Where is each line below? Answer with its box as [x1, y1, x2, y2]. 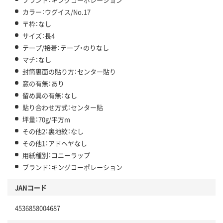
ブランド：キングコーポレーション [22, 162, 122, 172]
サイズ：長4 [22, 31, 55, 41]
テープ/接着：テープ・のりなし [22, 43, 109, 53]
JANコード [15, 183, 47, 193]
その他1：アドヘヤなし [22, 138, 87, 148]
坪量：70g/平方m [22, 114, 70, 124]
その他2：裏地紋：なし [22, 126, 84, 136]
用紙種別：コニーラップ [22, 150, 90, 160]
